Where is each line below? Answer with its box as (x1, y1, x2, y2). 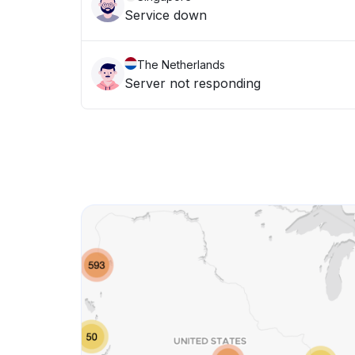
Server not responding (124, 75, 261, 91)
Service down (124, 7, 207, 23)
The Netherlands (137, 58, 225, 71)
